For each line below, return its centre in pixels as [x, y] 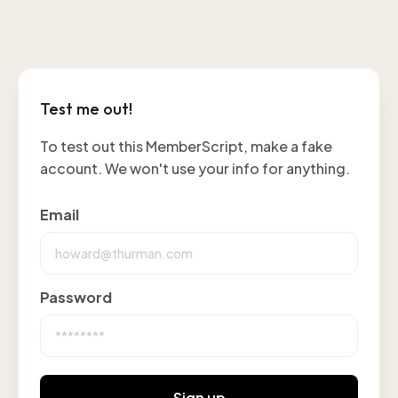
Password [76, 297]
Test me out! [86, 109]
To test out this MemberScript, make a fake [186, 146]
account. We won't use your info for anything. [195, 168]
